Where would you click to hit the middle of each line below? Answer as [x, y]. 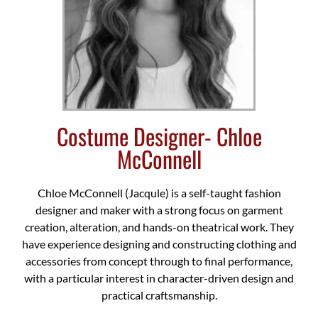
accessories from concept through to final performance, [159, 261]
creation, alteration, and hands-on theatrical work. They [159, 226]
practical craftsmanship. [159, 295]
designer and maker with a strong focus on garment [159, 209]
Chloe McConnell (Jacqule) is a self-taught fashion [159, 192]
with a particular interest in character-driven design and [159, 278]
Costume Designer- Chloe [159, 136]
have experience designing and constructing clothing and [159, 243]
